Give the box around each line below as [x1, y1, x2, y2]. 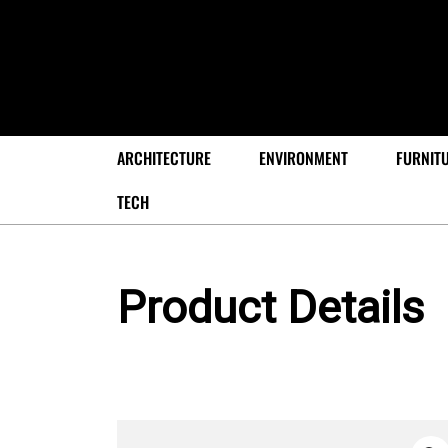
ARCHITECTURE [117, 145, 211, 170]
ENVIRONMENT [259, 145, 348, 170]
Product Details [117, 280, 424, 334]
